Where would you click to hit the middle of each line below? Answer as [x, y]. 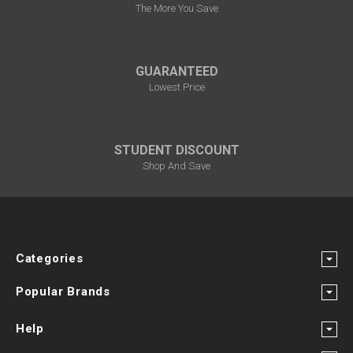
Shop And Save [176, 165]
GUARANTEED [176, 71]
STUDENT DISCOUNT [176, 150]
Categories [49, 258]
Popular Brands [63, 292]
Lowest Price [176, 87]
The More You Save [176, 8]
